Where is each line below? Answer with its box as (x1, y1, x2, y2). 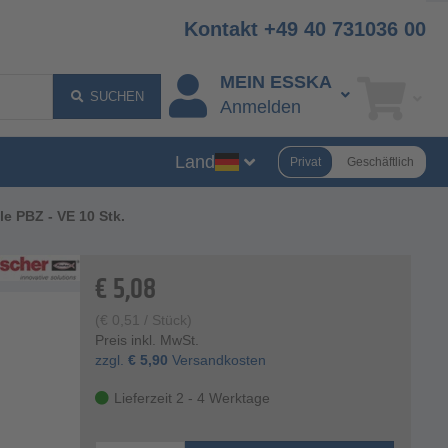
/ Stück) (140, 312, 193, 329)
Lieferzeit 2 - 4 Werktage (114, 390, 271, 407)
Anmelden (219, 97, 301, 118)
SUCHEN (89, 89, 144, 104)
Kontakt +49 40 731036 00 (184, 18, 426, 40)
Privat (290, 154, 321, 169)
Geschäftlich (347, 154, 414, 169)
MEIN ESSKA (219, 72, 332, 93)
